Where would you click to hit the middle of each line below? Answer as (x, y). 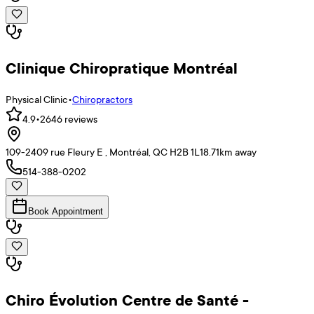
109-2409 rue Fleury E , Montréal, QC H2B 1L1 (104, 151)
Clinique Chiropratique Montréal (122, 68)
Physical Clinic (37, 99)
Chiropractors (102, 99)
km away (238, 151)
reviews (80, 118)
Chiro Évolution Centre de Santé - (127, 300)
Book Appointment (66, 211)
